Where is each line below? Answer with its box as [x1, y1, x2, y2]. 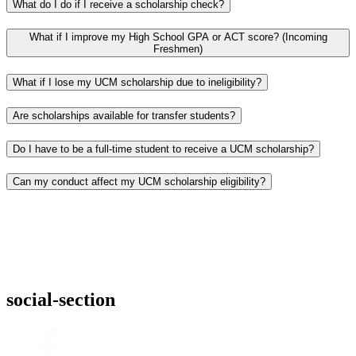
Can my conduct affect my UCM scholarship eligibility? [13, 176, 265, 188]
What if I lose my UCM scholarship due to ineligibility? [13, 76, 261, 89]
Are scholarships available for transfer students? [13, 109, 235, 122]
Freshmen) [153, 43, 203, 56]
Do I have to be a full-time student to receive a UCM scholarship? [13, 142, 314, 155]
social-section [6, 288, 115, 310]
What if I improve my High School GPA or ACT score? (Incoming [29, 31, 327, 44]
